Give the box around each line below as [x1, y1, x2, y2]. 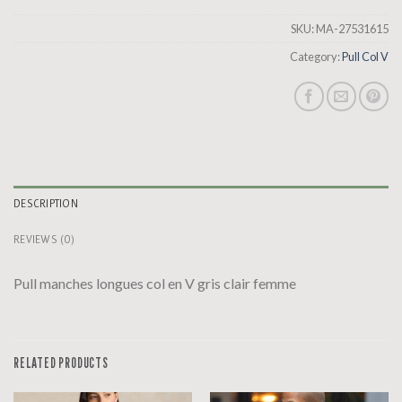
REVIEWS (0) [13, 232, 74, 247]
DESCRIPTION [13, 197, 78, 211]
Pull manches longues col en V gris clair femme [13, 275, 296, 293]
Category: [290, 49, 342, 65]
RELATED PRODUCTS [13, 354, 109, 372]
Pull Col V [342, 49, 389, 65]
